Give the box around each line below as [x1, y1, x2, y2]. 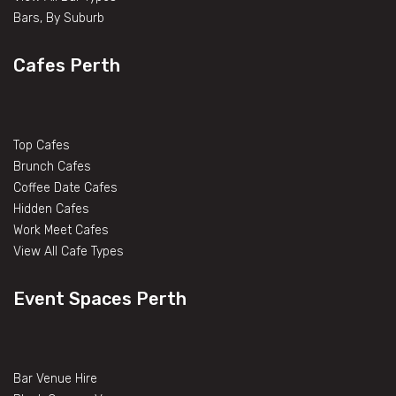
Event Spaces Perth [13, 287, 187, 309]
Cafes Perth [13, 54, 120, 76]
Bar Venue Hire [13, 370, 97, 386]
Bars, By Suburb [13, 10, 104, 26]
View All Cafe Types [13, 243, 124, 259]
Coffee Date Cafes [13, 179, 118, 195]
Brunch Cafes [13, 158, 91, 174]
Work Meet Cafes [13, 222, 109, 238]
